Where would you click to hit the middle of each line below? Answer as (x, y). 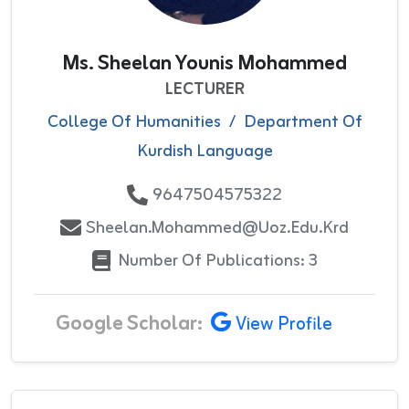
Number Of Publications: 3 (217, 261)
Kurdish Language (204, 151)
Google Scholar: (129, 324)
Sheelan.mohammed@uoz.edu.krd (217, 228)
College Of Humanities (134, 122)
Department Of (303, 122)
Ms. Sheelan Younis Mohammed (204, 63)
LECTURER (204, 89)
